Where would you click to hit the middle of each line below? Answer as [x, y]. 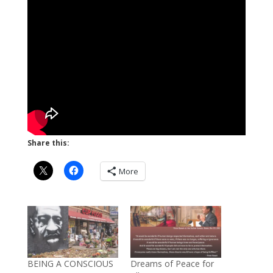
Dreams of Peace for [172, 263]
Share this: [48, 143]
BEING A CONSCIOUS [70, 263]
